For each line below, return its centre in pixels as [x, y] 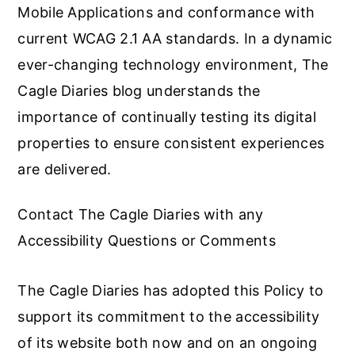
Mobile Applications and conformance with [166, 12]
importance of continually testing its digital [167, 117]
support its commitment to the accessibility [169, 317]
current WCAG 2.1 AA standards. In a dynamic [175, 38]
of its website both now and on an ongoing [168, 343]
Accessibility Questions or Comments [147, 240]
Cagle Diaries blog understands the [139, 91]
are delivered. [65, 169]
